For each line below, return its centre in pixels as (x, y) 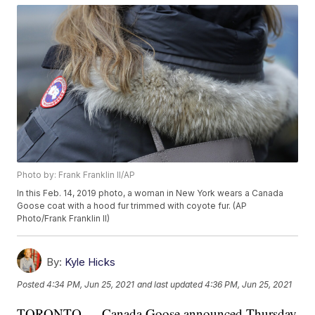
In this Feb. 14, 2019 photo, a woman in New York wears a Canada (150, 193)
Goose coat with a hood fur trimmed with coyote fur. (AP (132, 206)
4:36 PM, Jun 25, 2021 (249, 284)
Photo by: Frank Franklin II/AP (76, 175)
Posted (32, 284)
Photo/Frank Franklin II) (64, 219)
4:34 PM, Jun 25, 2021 (91, 284)
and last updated (170, 284)
